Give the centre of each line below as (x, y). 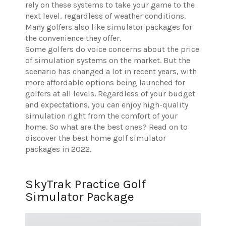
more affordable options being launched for (105, 83)
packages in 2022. (59, 149)
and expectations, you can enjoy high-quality (107, 105)
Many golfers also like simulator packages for (109, 27)
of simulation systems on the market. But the (108, 61)
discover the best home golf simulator (96, 138)
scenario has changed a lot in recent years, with (111, 72)
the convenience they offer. (73, 38)
